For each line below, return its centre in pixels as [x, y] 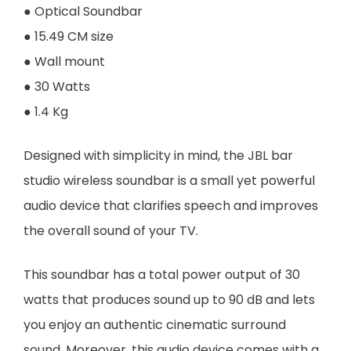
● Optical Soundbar [83, 11]
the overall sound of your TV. [111, 230]
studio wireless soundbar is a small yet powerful [169, 180]
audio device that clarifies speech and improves [171, 205]
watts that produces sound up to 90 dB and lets [169, 299]
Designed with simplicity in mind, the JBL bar [158, 155]
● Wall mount [64, 61]
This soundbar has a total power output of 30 [162, 274]
